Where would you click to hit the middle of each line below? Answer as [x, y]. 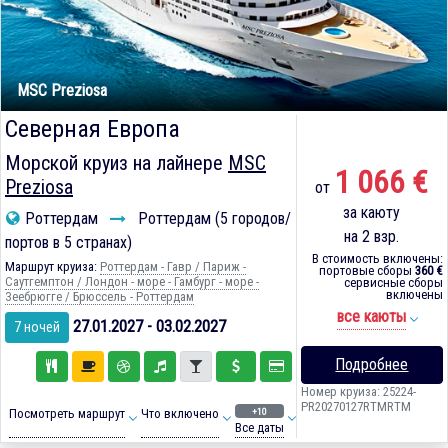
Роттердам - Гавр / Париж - [173, 267]
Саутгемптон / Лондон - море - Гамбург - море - [132, 282]
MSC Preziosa [62, 91]
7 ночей [37, 327]
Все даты [259, 428]
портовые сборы [366, 271]
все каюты [372, 317]
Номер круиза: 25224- [358, 392]
